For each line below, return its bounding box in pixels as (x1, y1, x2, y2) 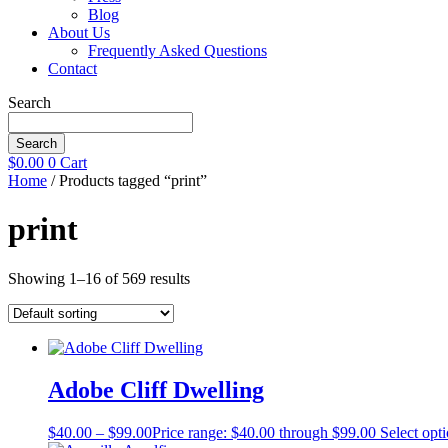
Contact (48, 60, 97, 77)
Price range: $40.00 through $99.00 (152, 423, 376, 441)
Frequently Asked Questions (88, 42, 267, 59)
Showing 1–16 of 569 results (8, 269, 190, 287)
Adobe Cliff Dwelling (48, 376, 264, 403)
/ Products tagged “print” (47, 172, 207, 189)
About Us (48, 24, 110, 41)
